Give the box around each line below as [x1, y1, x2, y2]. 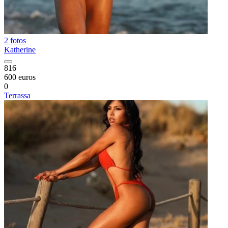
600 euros [4, 73, 36, 81]
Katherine [4, 45, 36, 54]
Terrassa [4, 91, 31, 100]
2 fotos [4, 36, 26, 45]
